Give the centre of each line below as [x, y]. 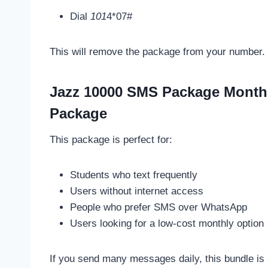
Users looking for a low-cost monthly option [167, 223]
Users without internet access [137, 191]
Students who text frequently [134, 175]
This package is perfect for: [111, 139]
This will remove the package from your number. [157, 51]
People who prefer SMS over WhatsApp [159, 207]
